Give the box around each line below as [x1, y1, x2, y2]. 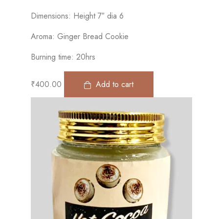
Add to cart [96, 78, 133, 90]
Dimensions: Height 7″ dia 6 [31, 10, 124, 22]
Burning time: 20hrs [31, 51, 95, 63]
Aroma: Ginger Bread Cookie [31, 30, 129, 42]
